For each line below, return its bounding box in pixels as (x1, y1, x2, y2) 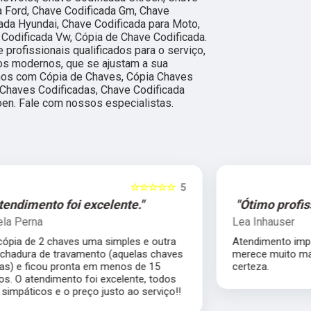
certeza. (49, 260, 86, 273)
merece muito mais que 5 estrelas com (49, 247, 229, 260)
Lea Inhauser (49, 215, 112, 228)
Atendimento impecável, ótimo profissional (49, 235, 245, 248)
